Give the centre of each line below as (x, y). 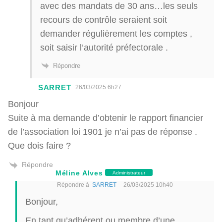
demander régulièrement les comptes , (116, 33)
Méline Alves (79, 172)
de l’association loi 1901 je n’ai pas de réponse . (103, 132)
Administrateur (129, 173)
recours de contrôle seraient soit (104, 19)
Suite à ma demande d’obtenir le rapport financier (106, 118)
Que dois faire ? (39, 146)
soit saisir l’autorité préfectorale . (104, 47)
